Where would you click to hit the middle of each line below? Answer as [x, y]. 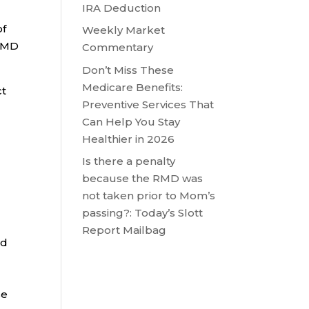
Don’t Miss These [128, 70]
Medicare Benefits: [133, 87]
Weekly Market [124, 30]
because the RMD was [143, 178]
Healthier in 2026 [129, 139]
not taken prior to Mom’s [149, 196]
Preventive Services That [148, 104]
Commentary [118, 47]
